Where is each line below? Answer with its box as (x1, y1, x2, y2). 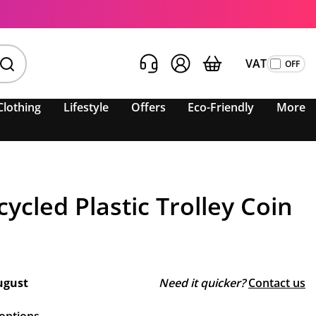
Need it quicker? (159, 275, 245, 291)
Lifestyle (63, 99, 109, 115)
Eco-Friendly (188, 99, 255, 115)
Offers (130, 99, 166, 115)
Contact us (248, 275, 305, 291)
